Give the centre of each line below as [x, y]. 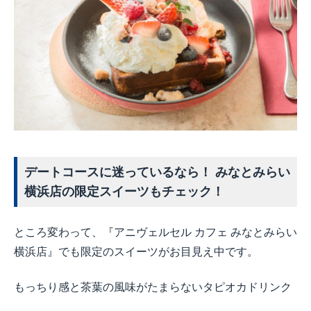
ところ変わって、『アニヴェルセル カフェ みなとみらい [155, 233]
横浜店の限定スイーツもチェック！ [124, 192]
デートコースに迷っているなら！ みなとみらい [157, 173]
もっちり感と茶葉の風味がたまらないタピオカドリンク [153, 287]
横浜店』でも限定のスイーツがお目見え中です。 [136, 252]
